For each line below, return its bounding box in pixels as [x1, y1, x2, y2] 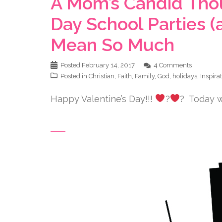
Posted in [60, 72, 89, 80]
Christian [89, 72, 114, 80]
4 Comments [154, 61, 192, 69]
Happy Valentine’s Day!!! [51, 93, 155, 104]
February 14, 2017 [82, 61, 135, 69]
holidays [172, 72, 197, 80]
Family [135, 72, 155, 80]
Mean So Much [51, 34, 174, 55]
